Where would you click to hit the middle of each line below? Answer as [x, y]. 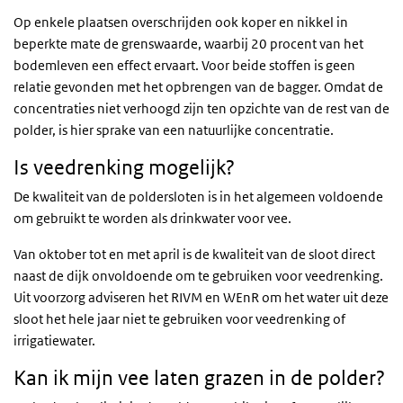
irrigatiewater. [54, 340]
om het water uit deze [325, 297]
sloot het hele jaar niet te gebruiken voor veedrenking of [179, 319]
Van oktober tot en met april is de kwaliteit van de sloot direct [194, 254]
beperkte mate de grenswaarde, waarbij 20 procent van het [188, 44]
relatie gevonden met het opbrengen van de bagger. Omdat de [198, 87]
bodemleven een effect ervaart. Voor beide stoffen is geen [184, 65]
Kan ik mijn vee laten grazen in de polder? [199, 378]
